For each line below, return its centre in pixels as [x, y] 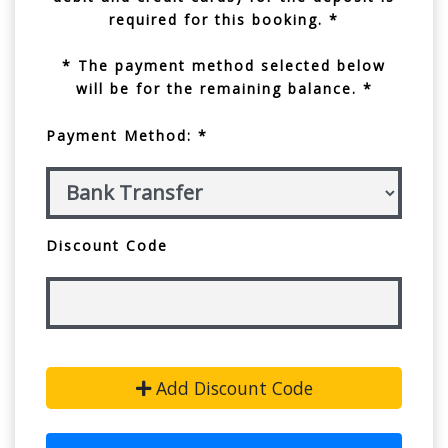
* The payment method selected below [224, 65]
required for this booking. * [224, 19]
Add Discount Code [231, 387]
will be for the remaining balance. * [224, 88]
